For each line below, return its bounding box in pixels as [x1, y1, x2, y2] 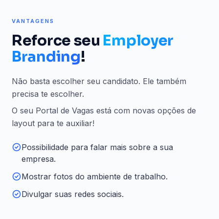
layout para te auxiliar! [12, 118, 94, 128]
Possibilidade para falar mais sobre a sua [22, 142, 173, 152]
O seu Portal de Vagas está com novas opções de [12, 105, 196, 115]
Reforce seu [12, 31, 103, 50]
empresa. [22, 153, 56, 164]
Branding [12, 47, 81, 66]
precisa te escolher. [12, 88, 84, 99]
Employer [103, 31, 174, 50]
